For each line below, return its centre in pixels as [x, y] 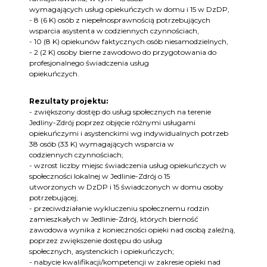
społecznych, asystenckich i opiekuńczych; [102, 252]
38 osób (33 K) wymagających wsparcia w [102, 144]
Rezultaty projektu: [69, 101]
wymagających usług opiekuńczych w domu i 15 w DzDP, [129, 10]
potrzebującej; [54, 198]
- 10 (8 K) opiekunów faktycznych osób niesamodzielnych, [129, 42]
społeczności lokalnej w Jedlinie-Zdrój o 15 [100, 176]
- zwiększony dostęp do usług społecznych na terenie [120, 112]
